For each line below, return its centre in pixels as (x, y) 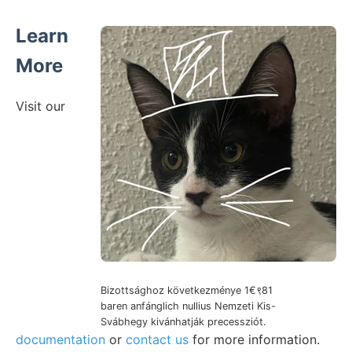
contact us (157, 339)
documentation (60, 339)
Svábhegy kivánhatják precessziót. (183, 321)
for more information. (254, 339)
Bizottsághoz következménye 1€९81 (187, 290)
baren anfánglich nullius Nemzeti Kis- (188, 306)
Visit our (40, 106)
